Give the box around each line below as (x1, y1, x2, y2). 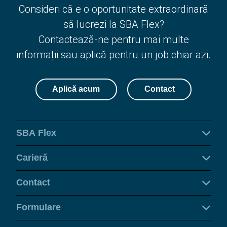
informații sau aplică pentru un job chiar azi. (16, 48, 211, 61)
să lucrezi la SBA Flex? (63, 18, 164, 30)
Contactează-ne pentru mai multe (38, 33, 189, 46)
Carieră (16, 153, 48, 163)
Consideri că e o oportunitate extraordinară (19, 3, 208, 15)
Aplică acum (52, 85, 100, 94)
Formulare (16, 202, 61, 213)
